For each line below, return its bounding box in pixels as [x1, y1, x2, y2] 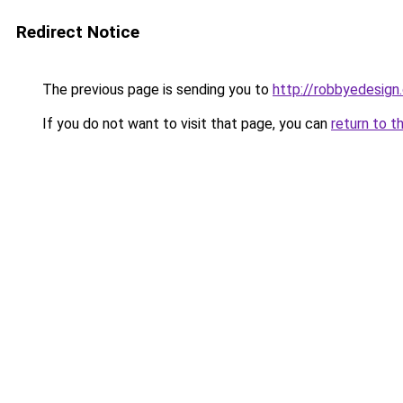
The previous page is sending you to [39, 81, 273, 98]
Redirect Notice [16, 22, 139, 42]
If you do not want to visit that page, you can [39, 115, 331, 132]
